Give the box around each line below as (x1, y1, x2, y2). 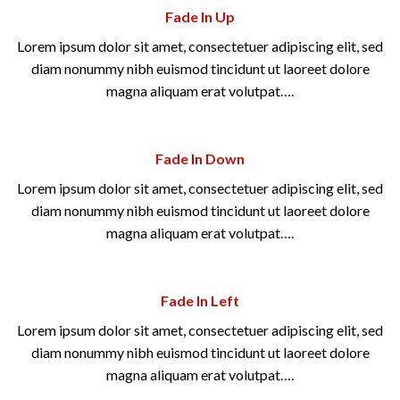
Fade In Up (165, 8, 235, 26)
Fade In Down (155, 150, 245, 168)
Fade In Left (161, 291, 239, 309)
